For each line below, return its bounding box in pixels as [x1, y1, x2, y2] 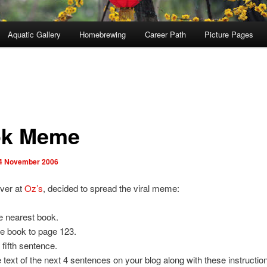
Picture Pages [204, 29, 254, 41]
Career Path [144, 29, 186, 41]
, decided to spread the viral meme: [42, 182, 179, 195]
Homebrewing [79, 29, 126, 41]
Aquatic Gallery [7, 29, 61, 41]
